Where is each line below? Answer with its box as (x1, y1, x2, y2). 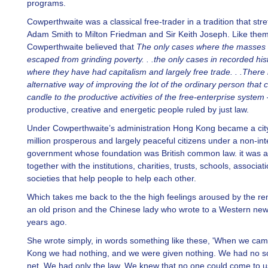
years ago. (27, 217, 67, 227)
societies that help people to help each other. (27, 173, 196, 183)
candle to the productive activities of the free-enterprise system (27, 92, 264, 102)
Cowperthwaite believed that (27, 42, 136, 51)
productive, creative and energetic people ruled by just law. (27, 105, 249, 114)
